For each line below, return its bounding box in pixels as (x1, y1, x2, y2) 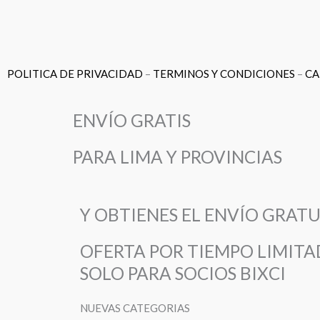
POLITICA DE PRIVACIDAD (7, 66, 143, 80)
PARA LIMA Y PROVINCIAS (73, 146, 282, 168)
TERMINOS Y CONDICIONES (153, 66, 295, 80)
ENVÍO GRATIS (73, 110, 191, 131)
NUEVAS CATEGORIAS (80, 301, 190, 315)
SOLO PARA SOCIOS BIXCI (80, 263, 286, 284)
